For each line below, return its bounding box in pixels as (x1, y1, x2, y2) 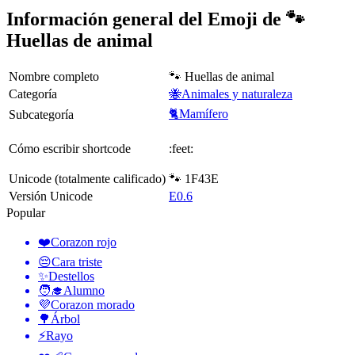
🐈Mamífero (169, 107, 228, 121)
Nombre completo (9, 70, 99, 84)
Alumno (63, 284, 105, 298)
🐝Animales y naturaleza (169, 87, 292, 101)
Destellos (48, 269, 94, 284)
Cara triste (52, 255, 102, 269)
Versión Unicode (9, 189, 93, 204)
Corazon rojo (51, 235, 116, 250)
